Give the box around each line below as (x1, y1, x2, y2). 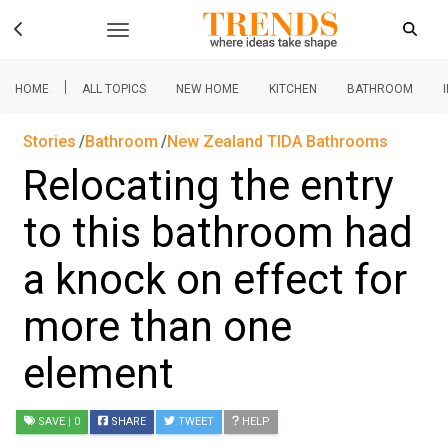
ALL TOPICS (82, 82, 146, 96)
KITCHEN (269, 82, 317, 96)
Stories (23, 132, 76, 151)
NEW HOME (176, 82, 239, 96)
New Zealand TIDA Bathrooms (167, 132, 389, 151)
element (23, 349, 174, 398)
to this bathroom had (23, 208, 413, 257)
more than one (23, 302, 292, 351)
